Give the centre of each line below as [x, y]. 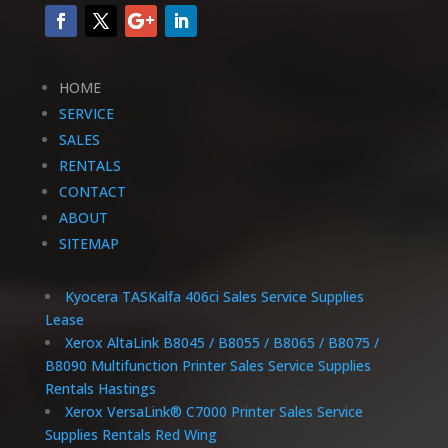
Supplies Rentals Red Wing [130, 435]
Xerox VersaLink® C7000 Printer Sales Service [213, 412]
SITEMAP [88, 244]
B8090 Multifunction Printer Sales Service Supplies [207, 366]
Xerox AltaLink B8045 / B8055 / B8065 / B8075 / [221, 343]
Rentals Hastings [100, 389]
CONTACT [92, 192]
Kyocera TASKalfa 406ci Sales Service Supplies [214, 297]
